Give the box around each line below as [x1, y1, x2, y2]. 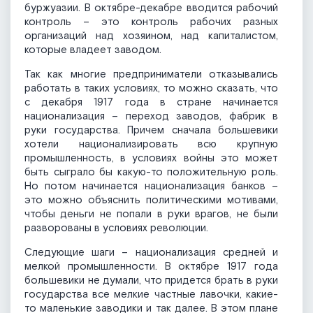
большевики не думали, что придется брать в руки [24, 274, 278, 288]
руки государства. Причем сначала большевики [24, 124, 278, 138]
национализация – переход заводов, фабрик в [24, 110, 278, 124]
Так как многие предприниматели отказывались [24, 68, 278, 82]
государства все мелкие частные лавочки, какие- [24, 288, 278, 302]
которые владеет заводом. [24, 43, 161, 57]
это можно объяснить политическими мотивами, [24, 194, 278, 208]
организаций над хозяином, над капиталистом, [24, 29, 278, 43]
